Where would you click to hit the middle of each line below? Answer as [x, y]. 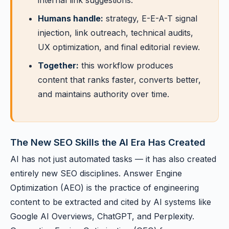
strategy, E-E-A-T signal [150, 18]
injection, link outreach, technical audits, [116, 33]
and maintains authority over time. [104, 94]
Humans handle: [71, 18]
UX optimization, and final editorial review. [119, 47]
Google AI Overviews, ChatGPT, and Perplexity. [102, 216]
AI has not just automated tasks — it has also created [113, 159]
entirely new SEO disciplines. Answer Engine [96, 173]
